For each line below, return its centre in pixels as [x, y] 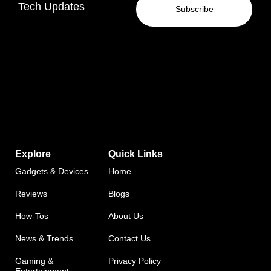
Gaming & [34, 260]
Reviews [31, 193]
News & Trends [44, 238]
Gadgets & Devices [52, 171]
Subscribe [194, 9]
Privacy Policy [135, 260]
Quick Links [135, 154]
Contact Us [129, 238]
